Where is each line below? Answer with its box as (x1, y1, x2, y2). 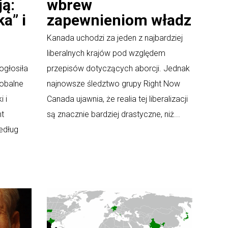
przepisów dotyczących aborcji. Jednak (47, 63, 190, 73)
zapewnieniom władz (47, 11, 191, 29)
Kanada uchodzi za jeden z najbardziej (47, 33, 183, 43)
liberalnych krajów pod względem (47, 48, 165, 58)
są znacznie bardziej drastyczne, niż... (47, 109, 180, 119)
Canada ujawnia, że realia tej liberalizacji (47, 94, 188, 104)
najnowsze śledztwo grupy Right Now (47, 78, 180, 89)
